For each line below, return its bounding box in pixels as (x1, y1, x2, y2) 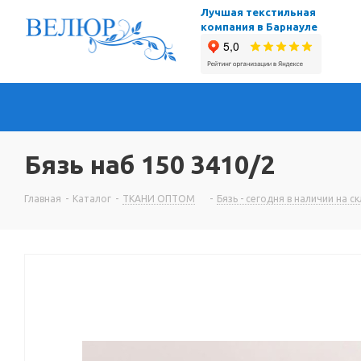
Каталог (73, 193, 111, 204)
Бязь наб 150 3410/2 (24, 150, 275, 179)
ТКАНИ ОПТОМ (122, 193, 195, 204)
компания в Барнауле (201, 21, 317, 32)
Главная (24, 193, 61, 204)
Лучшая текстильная (201, 6, 316, 18)
